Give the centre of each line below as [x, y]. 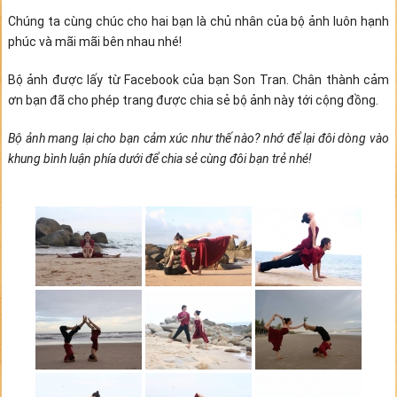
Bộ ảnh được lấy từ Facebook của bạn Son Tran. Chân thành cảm [198, 80]
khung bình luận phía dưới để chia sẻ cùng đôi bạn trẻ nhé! [160, 159]
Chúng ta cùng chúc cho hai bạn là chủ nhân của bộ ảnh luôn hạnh [198, 21]
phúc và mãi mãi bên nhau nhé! [94, 42]
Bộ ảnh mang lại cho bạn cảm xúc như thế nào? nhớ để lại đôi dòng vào [198, 138]
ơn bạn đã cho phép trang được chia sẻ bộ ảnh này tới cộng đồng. [193, 100]
